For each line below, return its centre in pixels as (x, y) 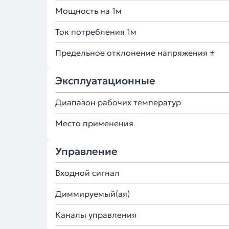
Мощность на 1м (88, 11)
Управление (86, 151)
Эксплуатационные (105, 81)
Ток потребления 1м (96, 32)
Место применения (94, 123)
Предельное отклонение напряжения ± (135, 53)
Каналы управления (96, 215)
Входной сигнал (87, 173)
